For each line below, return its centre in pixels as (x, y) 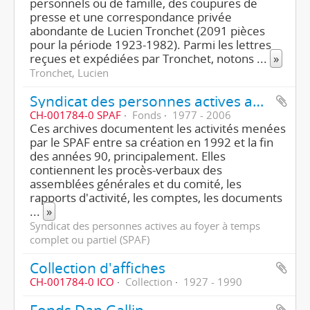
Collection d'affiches (98, 267)
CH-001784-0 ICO (72, 282)
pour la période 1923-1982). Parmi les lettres (151, 45)
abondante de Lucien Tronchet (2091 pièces (147, 31)
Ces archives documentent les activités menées (158, 128)
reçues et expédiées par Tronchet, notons (143, 58)
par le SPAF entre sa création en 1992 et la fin (152, 142)
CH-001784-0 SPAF (75, 115)
